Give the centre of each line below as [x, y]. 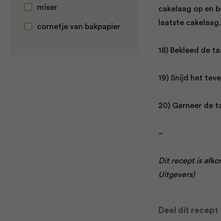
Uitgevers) [176, 175]
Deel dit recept [188, 210]
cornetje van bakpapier [79, 27]
